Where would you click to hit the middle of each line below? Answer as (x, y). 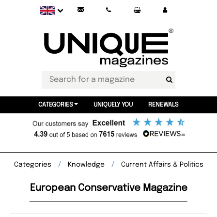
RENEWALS (163, 105)
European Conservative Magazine (108, 188)
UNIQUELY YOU (113, 105)
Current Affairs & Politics (162, 165)
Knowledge (86, 165)
